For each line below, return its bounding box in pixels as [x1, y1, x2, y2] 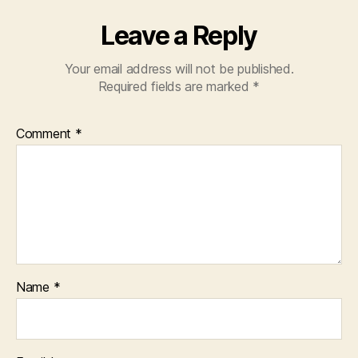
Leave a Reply [101, 20, 257, 51]
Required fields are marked [97, 78, 253, 94]
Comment [16, 125, 75, 141]
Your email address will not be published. [64, 61, 294, 77]
